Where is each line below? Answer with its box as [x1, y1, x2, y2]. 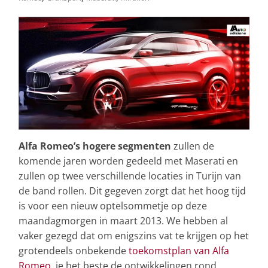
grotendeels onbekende [19, 244, 129, 258]
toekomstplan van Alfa [129, 244, 229, 258]
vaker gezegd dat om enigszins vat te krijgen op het [19, 229, 249, 243]
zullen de [171, 139, 214, 153]
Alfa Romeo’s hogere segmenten [19, 139, 171, 153]
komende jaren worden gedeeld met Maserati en [19, 154, 238, 168]
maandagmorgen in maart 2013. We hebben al [19, 214, 228, 228]
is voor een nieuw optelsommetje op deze [19, 199, 207, 213]
